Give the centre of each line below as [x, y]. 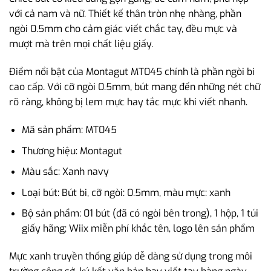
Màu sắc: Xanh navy [65, 172]
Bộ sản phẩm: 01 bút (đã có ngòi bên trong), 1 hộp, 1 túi [140, 214]
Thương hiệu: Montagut [72, 151]
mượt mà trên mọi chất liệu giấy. [81, 44]
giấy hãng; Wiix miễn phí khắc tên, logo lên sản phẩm [138, 229]
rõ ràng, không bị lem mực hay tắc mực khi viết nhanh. [128, 102]
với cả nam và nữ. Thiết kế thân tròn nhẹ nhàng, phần [125, 14]
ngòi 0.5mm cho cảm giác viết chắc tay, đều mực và [123, 29]
